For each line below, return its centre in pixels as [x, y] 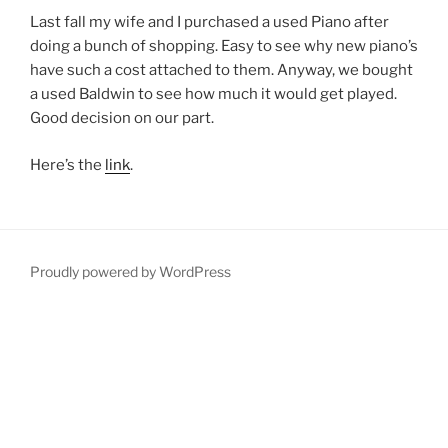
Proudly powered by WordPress [130, 272]
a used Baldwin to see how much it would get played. [213, 94]
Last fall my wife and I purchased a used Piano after [209, 22]
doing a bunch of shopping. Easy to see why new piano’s [224, 46]
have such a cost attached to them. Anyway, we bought [221, 70]
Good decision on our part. [122, 118]
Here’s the [67, 164]
